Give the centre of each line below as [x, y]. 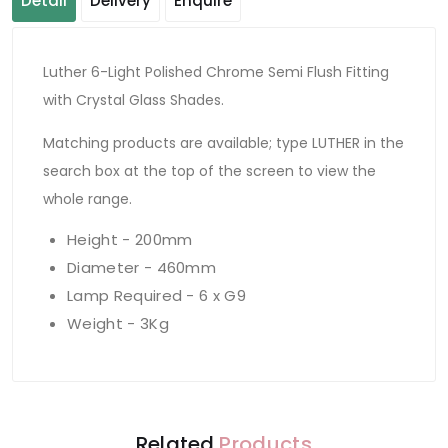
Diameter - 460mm [142, 267]
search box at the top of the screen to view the [209, 170]
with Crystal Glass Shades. [133, 99]
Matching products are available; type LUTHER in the [223, 142]
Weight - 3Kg [118, 323]
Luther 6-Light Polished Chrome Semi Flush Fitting [216, 71]
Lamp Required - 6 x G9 [157, 295]
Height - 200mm [130, 239]
